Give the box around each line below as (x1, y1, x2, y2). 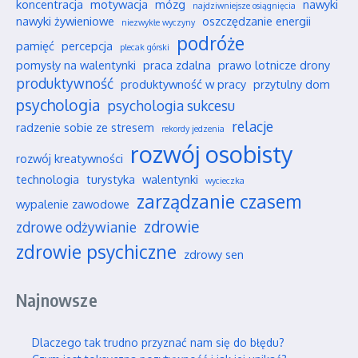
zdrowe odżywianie (16, 218, 137, 237)
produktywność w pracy (121, 77, 246, 92)
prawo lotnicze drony (218, 58, 330, 73)
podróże (177, 32, 245, 55)
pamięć (16, 38, 54, 54)
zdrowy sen (184, 247, 244, 262)
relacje (232, 117, 273, 136)
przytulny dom (253, 77, 330, 92)
